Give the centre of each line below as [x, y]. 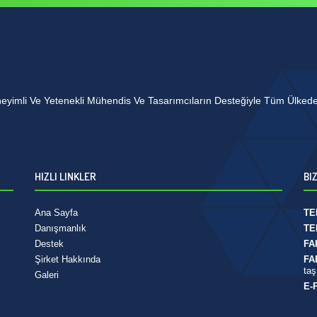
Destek [49, 243]
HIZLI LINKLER [65, 176]
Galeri [47, 275]
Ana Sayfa [56, 212]
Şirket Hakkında [68, 259]
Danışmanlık [60, 228]
